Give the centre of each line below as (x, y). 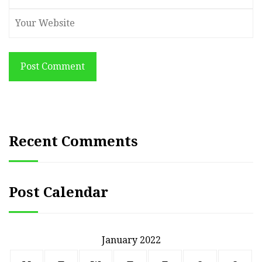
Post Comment (53, 67)
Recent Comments (73, 141)
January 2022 (131, 240)
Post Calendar (58, 192)
